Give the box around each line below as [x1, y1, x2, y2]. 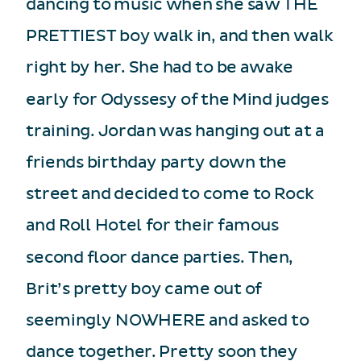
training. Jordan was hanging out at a [26, 121, 324, 141]
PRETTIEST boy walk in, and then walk [26, 26, 333, 46]
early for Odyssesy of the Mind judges [26, 89, 329, 109]
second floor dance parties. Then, [26, 247, 293, 267]
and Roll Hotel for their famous [26, 215, 279, 235]
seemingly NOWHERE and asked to [26, 310, 309, 330]
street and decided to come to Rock [26, 184, 314, 204]
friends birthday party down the [26, 152, 287, 172]
